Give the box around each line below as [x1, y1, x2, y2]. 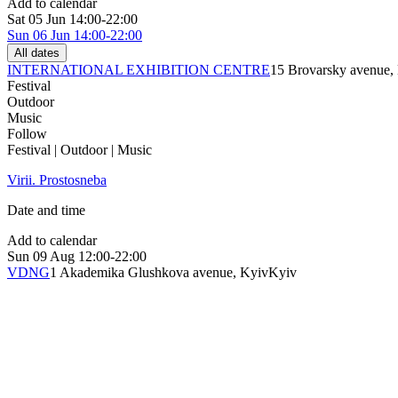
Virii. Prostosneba [7, 172, 107, 188]
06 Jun [33, 28, 70, 44]
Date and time [7, 203, 85, 219]
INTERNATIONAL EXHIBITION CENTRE [7, 62, 270, 78]
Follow [7, 126, 47, 142]
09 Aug [33, 249, 75, 265]
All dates [14, 46, 60, 60]
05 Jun [28, 12, 66, 28]
